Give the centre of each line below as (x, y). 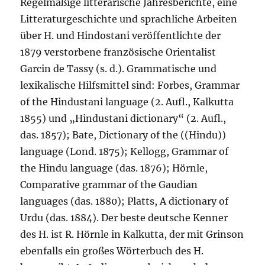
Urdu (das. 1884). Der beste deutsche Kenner (124, 218)
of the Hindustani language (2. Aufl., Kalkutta (127, 102)
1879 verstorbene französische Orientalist (118, 52)
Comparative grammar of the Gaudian (109, 185)
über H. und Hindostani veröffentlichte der (121, 36)
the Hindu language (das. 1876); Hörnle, (114, 168)
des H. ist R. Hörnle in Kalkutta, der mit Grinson (132, 235)
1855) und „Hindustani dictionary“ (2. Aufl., (123, 119)
